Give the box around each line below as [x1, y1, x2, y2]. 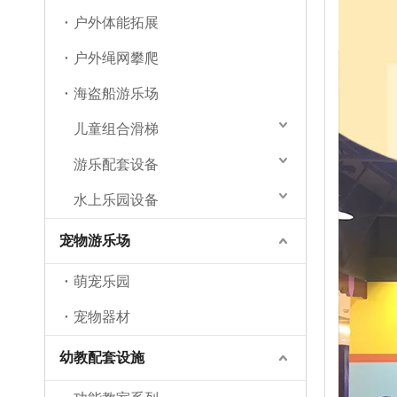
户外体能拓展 [74, 15, 159, 30]
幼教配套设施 [59, 350, 144, 365]
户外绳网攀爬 [74, 51, 159, 66]
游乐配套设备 [74, 157, 159, 172]
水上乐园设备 [74, 192, 159, 207]
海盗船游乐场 [74, 86, 159, 101]
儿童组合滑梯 [74, 121, 159, 136]
